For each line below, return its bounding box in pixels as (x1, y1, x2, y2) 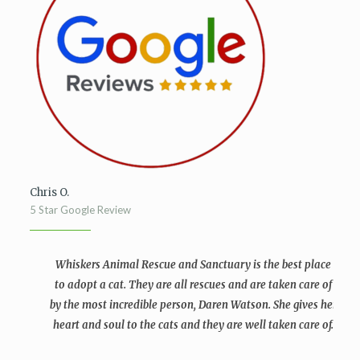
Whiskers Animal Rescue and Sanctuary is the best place (55, 258, 331, 272)
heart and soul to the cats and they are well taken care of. (52, 318, 333, 332)
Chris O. (29, 186, 69, 199)
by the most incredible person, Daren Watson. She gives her (49, 298, 337, 312)
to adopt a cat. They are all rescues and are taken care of (54, 278, 332, 292)
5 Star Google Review (29, 203, 131, 216)
